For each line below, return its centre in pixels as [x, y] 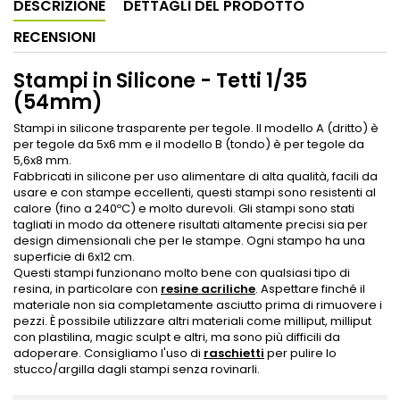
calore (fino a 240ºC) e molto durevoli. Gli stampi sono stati [184, 208]
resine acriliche [208, 289]
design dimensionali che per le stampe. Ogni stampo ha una [189, 241]
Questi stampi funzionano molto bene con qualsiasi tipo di [182, 273]
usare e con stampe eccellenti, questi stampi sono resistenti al [195, 192]
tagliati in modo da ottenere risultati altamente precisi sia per [191, 225]
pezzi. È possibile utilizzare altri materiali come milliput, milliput [192, 321]
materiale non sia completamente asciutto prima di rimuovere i [198, 305]
